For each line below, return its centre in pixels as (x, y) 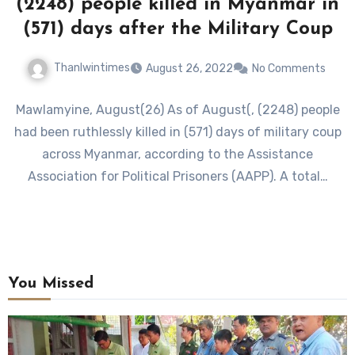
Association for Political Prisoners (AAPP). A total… (177, 176)
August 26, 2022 (189, 68)
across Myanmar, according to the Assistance (177, 154)
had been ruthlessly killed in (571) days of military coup (177, 132)
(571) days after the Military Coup (177, 29)
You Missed (50, 284)
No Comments (288, 68)
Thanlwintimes (92, 67)
